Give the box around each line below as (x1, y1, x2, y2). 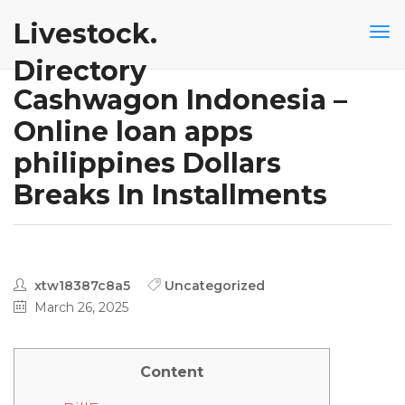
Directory (14, 54, 146, 88)
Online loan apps (14, 115, 253, 148)
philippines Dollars (14, 146, 281, 180)
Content (140, 363, 203, 381)
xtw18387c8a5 (31, 278, 130, 294)
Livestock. (14, 17, 157, 51)
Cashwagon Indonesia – (14, 83, 347, 117)
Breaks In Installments (14, 178, 327, 212)
